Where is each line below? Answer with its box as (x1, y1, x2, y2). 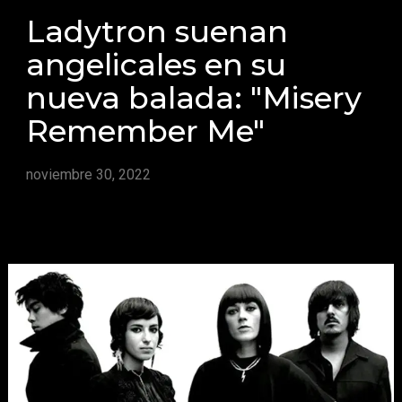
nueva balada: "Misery (26, 79, 363, 117)
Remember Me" (26, 112, 266, 150)
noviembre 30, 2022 (26, 166, 152, 184)
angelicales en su (26, 46, 287, 83)
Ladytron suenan (26, 13, 289, 50)
